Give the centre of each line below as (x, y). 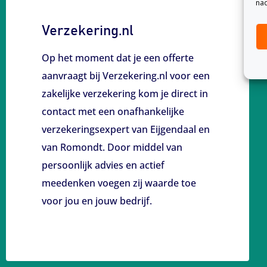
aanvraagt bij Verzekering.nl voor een (126, 76)
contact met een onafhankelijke (113, 111)
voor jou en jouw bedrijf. (97, 201)
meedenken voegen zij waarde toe (119, 183)
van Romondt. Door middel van (112, 147)
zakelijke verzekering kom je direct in (125, 94)
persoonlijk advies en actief (103, 165)
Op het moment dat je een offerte (118, 58)
